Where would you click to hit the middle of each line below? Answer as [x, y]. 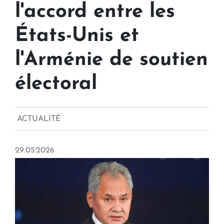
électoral [56, 84]
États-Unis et [77, 36]
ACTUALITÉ [39, 119]
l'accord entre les [95, 12]
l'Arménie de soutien [111, 60]
